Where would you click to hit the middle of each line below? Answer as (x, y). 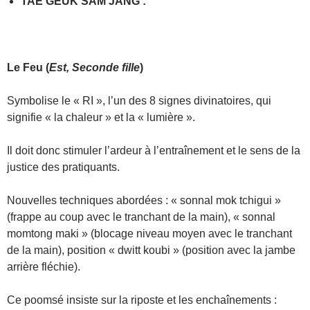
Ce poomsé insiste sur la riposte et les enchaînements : (142, 300)
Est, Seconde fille (94, 67)
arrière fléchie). (44, 266)
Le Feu (25, 67)
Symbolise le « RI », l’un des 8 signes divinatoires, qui (139, 100)
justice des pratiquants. (63, 167)
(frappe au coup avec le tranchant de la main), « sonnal (141, 217)
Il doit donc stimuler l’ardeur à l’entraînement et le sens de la (154, 150)
